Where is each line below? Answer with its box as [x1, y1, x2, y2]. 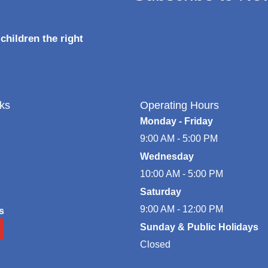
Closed [140, 239, 170, 249]
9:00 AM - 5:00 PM [140, 133, 218, 144]
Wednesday [140, 151, 194, 162]
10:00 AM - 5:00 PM [140, 168, 223, 179]
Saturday [140, 186, 181, 197]
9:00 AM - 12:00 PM [140, 203, 223, 214]
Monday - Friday [140, 115, 213, 126]
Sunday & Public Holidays [140, 221, 258, 232]
